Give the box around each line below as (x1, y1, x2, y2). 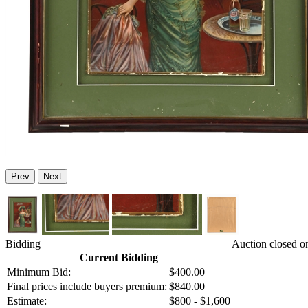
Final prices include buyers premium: (7, 280, 167, 293)
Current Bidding (79, 252, 158, 264)
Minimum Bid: (7, 266, 71, 278)
